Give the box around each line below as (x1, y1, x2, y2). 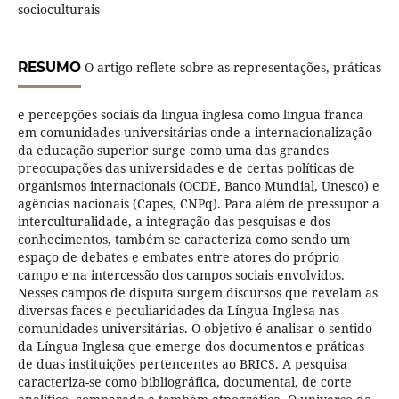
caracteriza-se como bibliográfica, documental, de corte (17, 373, 352, 391)
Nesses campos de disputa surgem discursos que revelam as (17, 284, 378, 302)
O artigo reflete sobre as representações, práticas (80, 59, 381, 77)
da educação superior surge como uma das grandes (17, 142, 329, 159)
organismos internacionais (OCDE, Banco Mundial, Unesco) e (17, 177, 379, 195)
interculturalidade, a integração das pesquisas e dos (17, 213, 330, 231)
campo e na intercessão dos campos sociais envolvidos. (17, 266, 345, 284)
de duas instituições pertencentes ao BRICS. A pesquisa (17, 355, 347, 373)
